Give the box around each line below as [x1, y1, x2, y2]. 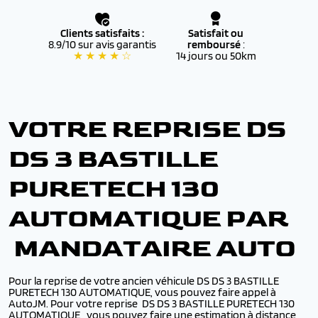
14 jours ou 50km [175, 49, 256, 62]
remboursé [187, 38, 243, 51]
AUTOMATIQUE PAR [9, 204, 288, 234]
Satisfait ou [188, 26, 243, 40]
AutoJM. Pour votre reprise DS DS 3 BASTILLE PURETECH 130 [9, 297, 295, 310]
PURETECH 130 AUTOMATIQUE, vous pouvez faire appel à [9, 285, 276, 299]
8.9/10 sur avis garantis [48, 38, 156, 51]
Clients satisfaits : [60, 26, 144, 40]
